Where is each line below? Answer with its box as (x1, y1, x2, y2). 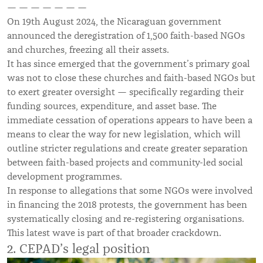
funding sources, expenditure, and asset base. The (7, 100, 217, 113)
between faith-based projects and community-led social (7, 157, 243, 169)
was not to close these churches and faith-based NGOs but (7, 72, 255, 85)
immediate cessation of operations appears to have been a (7, 114, 252, 127)
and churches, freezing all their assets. (7, 44, 169, 56)
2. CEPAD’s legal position (7, 241, 150, 257)
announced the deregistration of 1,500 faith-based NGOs (7, 30, 245, 42)
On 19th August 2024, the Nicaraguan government (7, 16, 221, 28)
